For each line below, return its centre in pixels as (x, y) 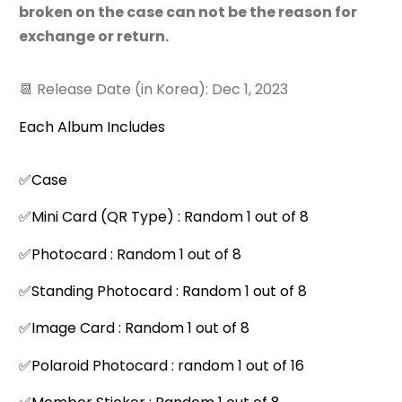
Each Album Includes (92, 127)
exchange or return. (94, 37)
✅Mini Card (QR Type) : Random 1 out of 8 (164, 217)
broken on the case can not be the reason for (188, 13)
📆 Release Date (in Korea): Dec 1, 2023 (153, 90)
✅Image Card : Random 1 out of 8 (134, 328)
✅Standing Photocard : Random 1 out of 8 (163, 291)
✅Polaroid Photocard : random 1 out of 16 (162, 365)
